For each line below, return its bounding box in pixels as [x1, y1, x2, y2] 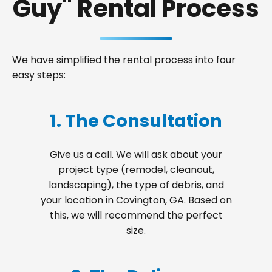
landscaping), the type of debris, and [48, 178, 224, 192]
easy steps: [12, 68, 66, 82]
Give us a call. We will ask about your [50, 148, 222, 161]
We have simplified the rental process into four [12, 53, 236, 67]
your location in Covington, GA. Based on [40, 193, 232, 207]
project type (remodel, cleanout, [58, 163, 214, 177]
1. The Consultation [50, 109, 222, 133]
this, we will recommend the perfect [49, 208, 223, 222]
